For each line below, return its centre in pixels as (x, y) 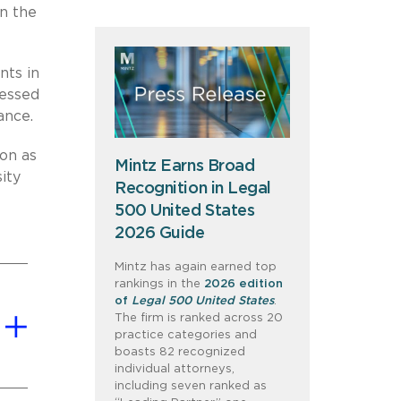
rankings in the (159, 284)
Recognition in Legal (193, 188)
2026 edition (243, 284)
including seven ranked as (191, 386)
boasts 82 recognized (180, 352)
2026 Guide (160, 233)
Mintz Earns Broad (185, 166)
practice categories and (186, 335)
